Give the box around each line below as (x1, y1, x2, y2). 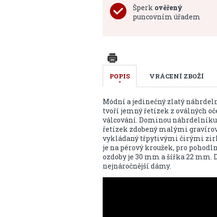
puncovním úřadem (132, 12, 201, 21)
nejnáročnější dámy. (102, 161, 171, 170)
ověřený (154, 3, 183, 12)
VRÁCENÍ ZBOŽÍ (149, 72, 204, 80)
